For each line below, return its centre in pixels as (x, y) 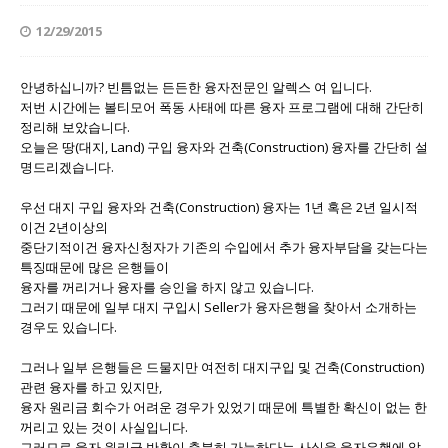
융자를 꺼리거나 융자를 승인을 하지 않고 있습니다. (167, 286)
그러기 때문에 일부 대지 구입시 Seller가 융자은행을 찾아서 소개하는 (218, 306)
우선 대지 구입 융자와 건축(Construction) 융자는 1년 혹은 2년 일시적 (219, 206)
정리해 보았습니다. (75, 126)
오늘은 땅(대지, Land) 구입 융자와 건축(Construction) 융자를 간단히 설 (224, 146)
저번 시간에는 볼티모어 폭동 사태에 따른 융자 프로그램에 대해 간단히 (222, 106)
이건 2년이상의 (64, 226)
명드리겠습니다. (67, 166)
